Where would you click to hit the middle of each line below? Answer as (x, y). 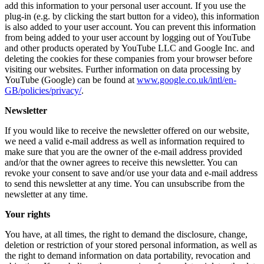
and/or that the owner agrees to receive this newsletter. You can (121, 162)
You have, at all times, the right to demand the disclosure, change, (126, 234)
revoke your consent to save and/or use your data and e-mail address (131, 173)
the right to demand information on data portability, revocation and (128, 255)
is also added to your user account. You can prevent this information (130, 27)
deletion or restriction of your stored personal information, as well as (131, 245)
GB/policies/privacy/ (43, 90)
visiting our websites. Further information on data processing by (123, 69)
